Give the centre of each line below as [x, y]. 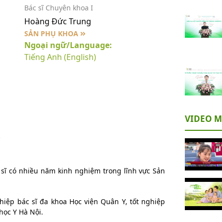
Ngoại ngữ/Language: [68, 45]
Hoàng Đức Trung [57, 21]
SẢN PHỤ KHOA [52, 33]
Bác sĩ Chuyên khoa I [58, 8]
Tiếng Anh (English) [60, 57]
